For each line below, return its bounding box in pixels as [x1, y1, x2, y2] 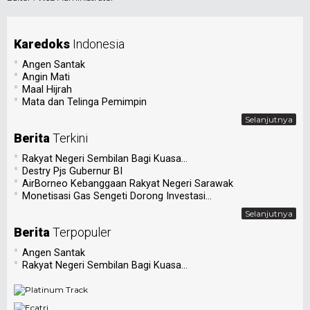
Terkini [53, 130, 88, 145]
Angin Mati [22, 71, 70, 83]
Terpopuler [53, 224, 111, 239]
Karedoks [14, 36, 70, 51]
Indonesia [73, 36, 125, 51]
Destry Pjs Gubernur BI [22, 165, 122, 177]
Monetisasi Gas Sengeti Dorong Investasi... [22, 190, 212, 202]
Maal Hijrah [22, 83, 72, 95]
